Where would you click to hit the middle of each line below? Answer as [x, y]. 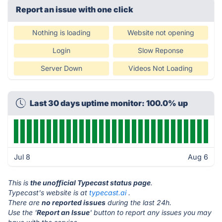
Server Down [61, 68]
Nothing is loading [61, 32]
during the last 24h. [139, 202]
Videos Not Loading [161, 68]
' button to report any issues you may [151, 212]
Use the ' [22, 212]
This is [19, 183]
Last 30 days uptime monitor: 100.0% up [109, 103]
